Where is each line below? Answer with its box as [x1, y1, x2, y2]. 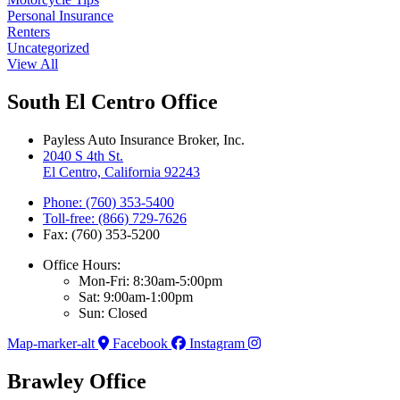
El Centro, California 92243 [43, 164, 200, 180]
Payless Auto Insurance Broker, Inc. [43, 132, 245, 148]
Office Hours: [43, 257, 121, 273]
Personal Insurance [7, 8, 113, 24]
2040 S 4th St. [43, 148, 123, 164]
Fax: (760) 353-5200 [43, 227, 160, 243]
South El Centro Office [7, 90, 218, 114]
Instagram [189, 336, 245, 352]
